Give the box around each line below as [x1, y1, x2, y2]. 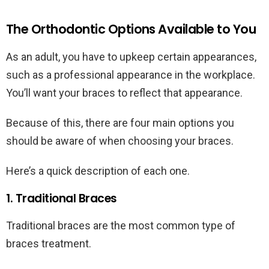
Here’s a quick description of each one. [6, 165, 192, 178]
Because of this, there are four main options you [6, 116, 234, 130]
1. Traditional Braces [6, 190, 120, 207]
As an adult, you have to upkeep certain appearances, [6, 50, 256, 64]
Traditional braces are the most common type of [6, 219, 235, 232]
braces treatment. [6, 237, 94, 250]
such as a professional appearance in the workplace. [6, 68, 255, 82]
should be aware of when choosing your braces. [6, 134, 236, 148]
